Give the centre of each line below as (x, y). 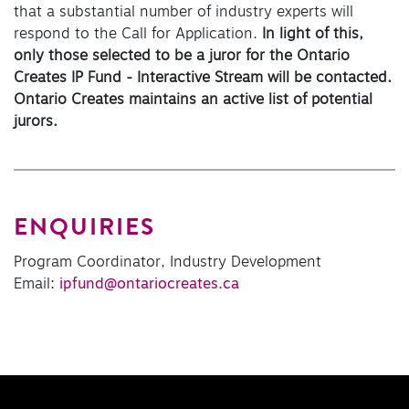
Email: (37, 283)
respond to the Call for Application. (138, 34)
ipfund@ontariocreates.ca (149, 283)
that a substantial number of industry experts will (184, 12)
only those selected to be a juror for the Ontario (182, 56)
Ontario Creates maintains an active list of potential (193, 100)
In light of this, (313, 34)
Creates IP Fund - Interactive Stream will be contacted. (203, 78)
